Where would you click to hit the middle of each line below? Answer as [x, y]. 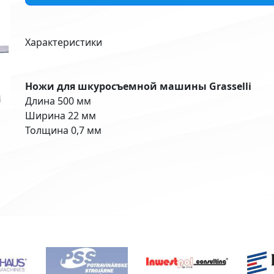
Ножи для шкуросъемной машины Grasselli [138, 86]
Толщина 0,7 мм [63, 130]
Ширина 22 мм [60, 116]
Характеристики [63, 42]
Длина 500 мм [58, 101]
